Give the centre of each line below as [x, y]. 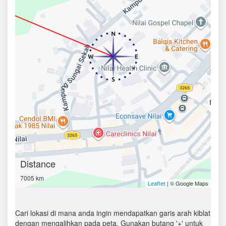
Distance [38, 163]
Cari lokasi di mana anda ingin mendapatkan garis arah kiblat [113, 213]
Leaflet [157, 183]
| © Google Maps [187, 183]
